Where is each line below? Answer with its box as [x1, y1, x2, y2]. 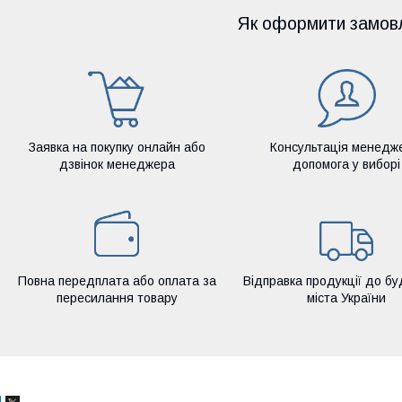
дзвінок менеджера [58, 156, 175, 171]
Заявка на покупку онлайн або [28, 139, 205, 154]
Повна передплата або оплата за [17, 273, 216, 288]
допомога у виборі [293, 156, 400, 171]
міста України [307, 290, 386, 305]
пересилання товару [56, 290, 178, 305]
